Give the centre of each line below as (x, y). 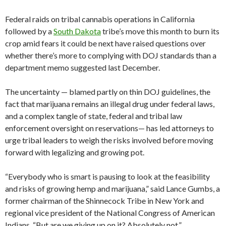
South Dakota (77, 31)
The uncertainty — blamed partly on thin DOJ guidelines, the (108, 91)
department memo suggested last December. (82, 67)
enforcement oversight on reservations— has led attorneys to (109, 128)
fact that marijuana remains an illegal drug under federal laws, (110, 103)
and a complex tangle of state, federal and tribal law (94, 116)
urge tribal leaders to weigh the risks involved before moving (109, 140)
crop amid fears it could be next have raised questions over (105, 43)
